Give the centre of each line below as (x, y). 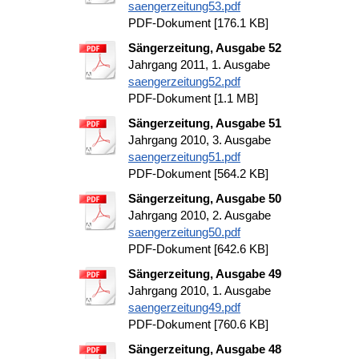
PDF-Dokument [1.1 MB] (193, 98)
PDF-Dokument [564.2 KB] (198, 173)
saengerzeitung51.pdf (184, 157)
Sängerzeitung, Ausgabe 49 (205, 274)
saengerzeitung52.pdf (184, 81)
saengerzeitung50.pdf (184, 232)
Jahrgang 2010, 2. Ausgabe (200, 215)
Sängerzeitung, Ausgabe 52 (205, 48)
